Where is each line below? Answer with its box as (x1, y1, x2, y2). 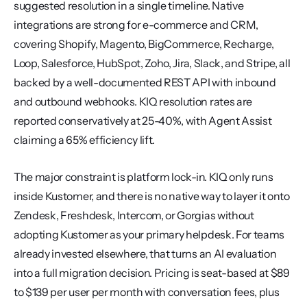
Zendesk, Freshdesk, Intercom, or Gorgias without (14, 208, 254, 222)
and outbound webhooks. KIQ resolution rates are (14, 95, 252, 108)
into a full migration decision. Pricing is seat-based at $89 (14, 266, 290, 280)
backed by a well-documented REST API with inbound (14, 75, 276, 89)
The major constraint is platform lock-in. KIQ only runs (14, 170, 273, 184)
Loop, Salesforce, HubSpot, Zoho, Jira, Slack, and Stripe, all (14, 56, 291, 70)
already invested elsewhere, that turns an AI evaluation (14, 247, 277, 260)
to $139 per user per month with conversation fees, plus (14, 285, 280, 299)
